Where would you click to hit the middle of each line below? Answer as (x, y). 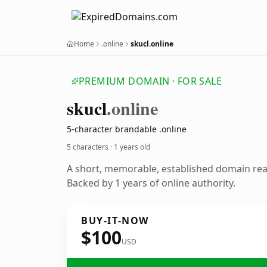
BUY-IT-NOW (115, 221)
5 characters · (90, 147)
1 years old (132, 147)
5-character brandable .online (127, 129)
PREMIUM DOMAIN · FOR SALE (150, 81)
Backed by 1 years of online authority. (151, 183)
